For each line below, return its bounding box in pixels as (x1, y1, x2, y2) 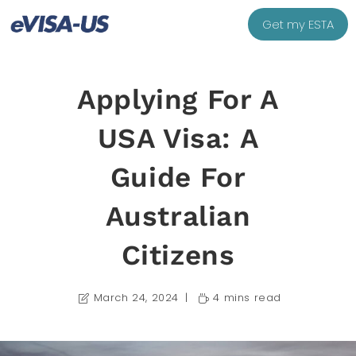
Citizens (121, 238, 235, 272)
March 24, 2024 (93, 290, 180, 305)
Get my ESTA (262, 16, 334, 33)
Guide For (110, 161, 246, 194)
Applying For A (77, 83, 279, 116)
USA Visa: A (97, 122, 259, 155)
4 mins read (213, 290, 281, 305)
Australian (105, 199, 251, 233)
